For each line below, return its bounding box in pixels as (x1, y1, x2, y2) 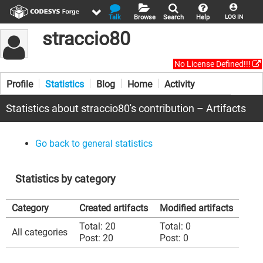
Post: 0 (160, 232, 188, 244)
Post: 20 (79, 232, 113, 244)
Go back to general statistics (35, 138, 153, 149)
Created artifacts (79, 203, 148, 214)
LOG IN (225, 14, 243, 20)
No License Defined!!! (174, 59, 252, 69)
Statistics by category (15, 173, 116, 185)
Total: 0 (160, 221, 191, 232)
